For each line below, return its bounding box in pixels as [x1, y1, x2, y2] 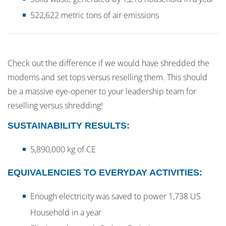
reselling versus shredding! [8, 100, 103, 111]
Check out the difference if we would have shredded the [8, 58, 209, 69]
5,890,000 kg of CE [30, 144, 96, 155]
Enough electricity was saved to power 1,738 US [30, 191, 201, 202]
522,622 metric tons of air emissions [30, 10, 159, 21]
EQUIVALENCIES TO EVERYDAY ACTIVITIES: [8, 167, 202, 178]
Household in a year [30, 207, 101, 218]
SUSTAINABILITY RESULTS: [8, 121, 130, 131]
